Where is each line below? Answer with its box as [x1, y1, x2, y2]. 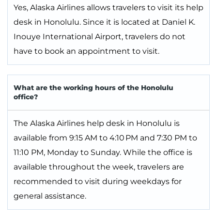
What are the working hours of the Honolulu [14, 83, 173, 93]
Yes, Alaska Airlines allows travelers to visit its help [14, 3, 203, 13]
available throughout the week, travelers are [14, 162, 184, 172]
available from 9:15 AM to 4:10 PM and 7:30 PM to [14, 133, 197, 143]
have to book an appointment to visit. [14, 46, 159, 56]
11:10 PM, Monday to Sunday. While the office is [14, 148, 192, 157]
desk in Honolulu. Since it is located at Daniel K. [14, 17, 195, 27]
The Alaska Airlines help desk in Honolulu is [14, 119, 180, 128]
